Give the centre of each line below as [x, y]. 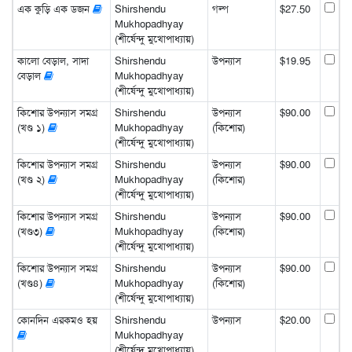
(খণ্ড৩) [31, 231]
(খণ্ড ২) [32, 179]
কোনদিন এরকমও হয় [57, 320]
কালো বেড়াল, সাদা [53, 60]
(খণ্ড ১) [32, 127]
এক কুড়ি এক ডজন [55, 9]
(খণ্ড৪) [31, 283]
